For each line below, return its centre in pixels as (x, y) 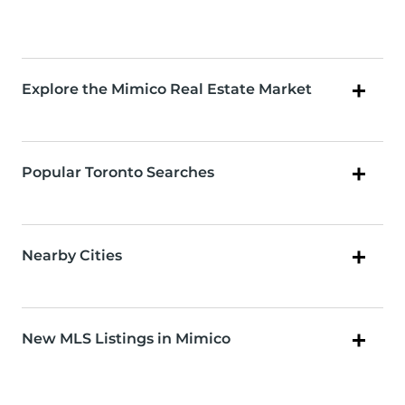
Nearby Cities (72, 256)
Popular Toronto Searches (118, 173)
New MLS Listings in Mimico (126, 339)
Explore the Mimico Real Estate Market (167, 89)
